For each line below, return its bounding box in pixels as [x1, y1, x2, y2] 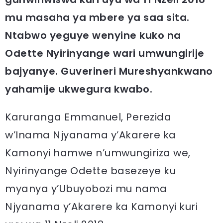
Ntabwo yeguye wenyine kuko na [5, 28, 181, 42]
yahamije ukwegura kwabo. [5, 82, 152, 96]
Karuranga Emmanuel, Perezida [5, 110, 171, 124]
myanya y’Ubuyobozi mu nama [5, 182, 167, 196]
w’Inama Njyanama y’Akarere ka [5, 128, 176, 142]
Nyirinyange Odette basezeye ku [5, 164, 176, 178]
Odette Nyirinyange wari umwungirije [5, 46, 205, 60]
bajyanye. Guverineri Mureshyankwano [5, 64, 213, 78]
